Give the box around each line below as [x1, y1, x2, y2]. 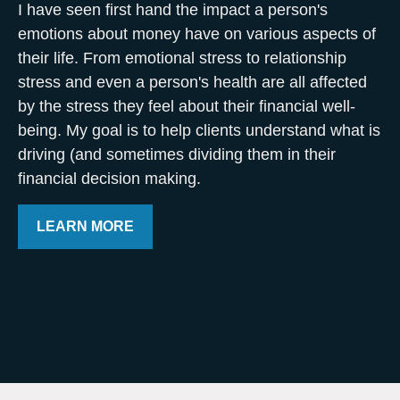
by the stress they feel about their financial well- [18, 97, 355, 115]
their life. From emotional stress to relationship [18, 49, 346, 67]
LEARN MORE [37, 219, 134, 234]
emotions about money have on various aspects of [18, 25, 376, 43]
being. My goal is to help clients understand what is [18, 121, 380, 139]
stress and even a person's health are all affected [18, 73, 367, 91]
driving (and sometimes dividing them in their [18, 146, 336, 163]
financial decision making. [18, 170, 201, 187]
